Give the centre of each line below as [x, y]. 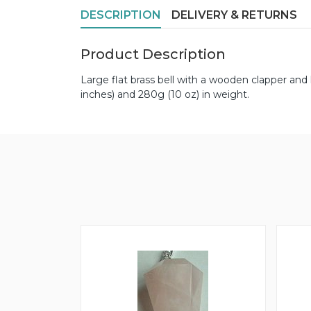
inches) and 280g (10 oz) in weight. [165, 94]
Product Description [153, 54]
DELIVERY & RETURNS [234, 15]
